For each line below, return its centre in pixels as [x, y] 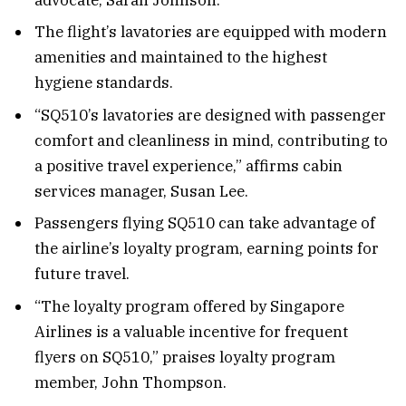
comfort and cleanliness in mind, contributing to [211, 140]
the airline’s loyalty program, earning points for [207, 249]
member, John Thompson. [130, 382]
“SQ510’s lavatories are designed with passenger [210, 115]
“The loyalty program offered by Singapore [189, 306]
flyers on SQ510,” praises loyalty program [185, 357]
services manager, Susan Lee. [141, 191]
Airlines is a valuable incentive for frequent [191, 331]
